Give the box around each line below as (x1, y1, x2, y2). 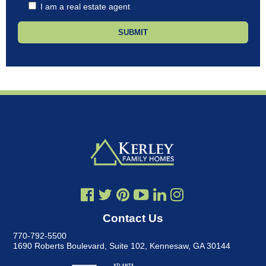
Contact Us (102, 212, 163, 225)
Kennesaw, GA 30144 (150, 240, 231, 251)
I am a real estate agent (40, 1, 131, 11)
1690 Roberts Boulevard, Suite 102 (13, 240, 145, 251)
